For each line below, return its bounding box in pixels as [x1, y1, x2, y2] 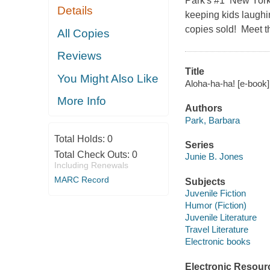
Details [57, 4, 93, 17]
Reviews [57, 49, 102, 63]
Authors [184, 103, 222, 114]
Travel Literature [184, 224, 248, 235]
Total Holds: [54, 133, 107, 144]
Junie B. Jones [184, 151, 243, 162]
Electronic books [184, 236, 251, 247]
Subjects [184, 176, 225, 187]
